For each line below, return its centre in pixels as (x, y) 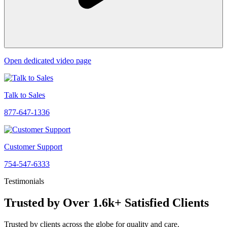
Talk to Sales (25, 95)
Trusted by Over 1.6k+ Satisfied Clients (106, 202)
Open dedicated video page (48, 61)
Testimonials (24, 181)
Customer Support (33, 147)
